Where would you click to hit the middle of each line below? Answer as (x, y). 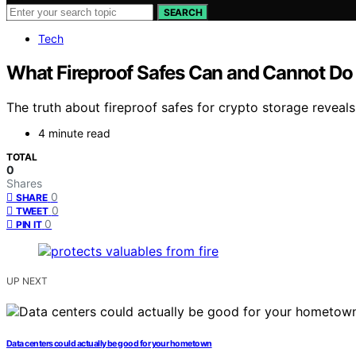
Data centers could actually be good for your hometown (109, 344)
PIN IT (29, 225)
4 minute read (74, 133)
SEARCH (183, 12)
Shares (24, 184)
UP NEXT (27, 281)
